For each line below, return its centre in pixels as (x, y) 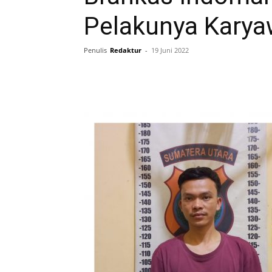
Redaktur (126, 50)
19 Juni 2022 (170, 50)
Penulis (95, 50)
